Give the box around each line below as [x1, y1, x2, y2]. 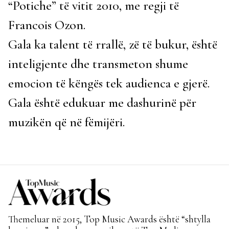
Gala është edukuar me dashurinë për [8, 95, 196, 110]
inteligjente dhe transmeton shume [8, 56, 188, 72]
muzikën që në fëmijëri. [8, 114, 125, 130]
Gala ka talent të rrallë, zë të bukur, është [8, 36, 217, 52]
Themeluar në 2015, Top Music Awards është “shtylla [8, 213, 211, 225]
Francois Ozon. [8, 17, 85, 33]
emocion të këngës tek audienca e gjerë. [8, 75, 210, 91]
